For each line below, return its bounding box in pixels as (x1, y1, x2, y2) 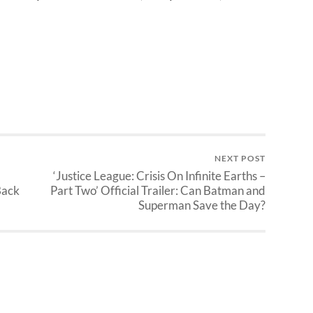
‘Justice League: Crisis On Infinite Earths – (53, 168, 265, 184)
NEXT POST (214, 153, 265, 164)
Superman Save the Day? (138, 198, 265, 213)
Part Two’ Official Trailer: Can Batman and (50, 183, 265, 198)
